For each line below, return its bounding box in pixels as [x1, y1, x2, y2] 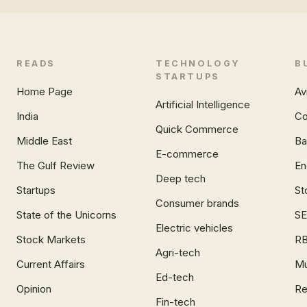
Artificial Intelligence [156, 98, 251, 111]
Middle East [16, 134, 72, 147]
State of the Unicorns [16, 208, 116, 221]
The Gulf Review [16, 159, 95, 172]
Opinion [16, 282, 51, 295]
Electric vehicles [156, 221, 234, 234]
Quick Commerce [156, 123, 239, 136]
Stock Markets [16, 233, 86, 246]
